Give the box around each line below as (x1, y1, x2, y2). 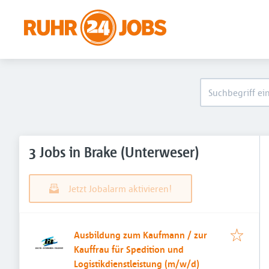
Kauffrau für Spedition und (74, 243, 184, 255)
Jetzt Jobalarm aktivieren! (68, 183, 172, 195)
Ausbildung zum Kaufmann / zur (74, 229, 207, 241)
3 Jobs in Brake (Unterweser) (29, 144, 199, 161)
